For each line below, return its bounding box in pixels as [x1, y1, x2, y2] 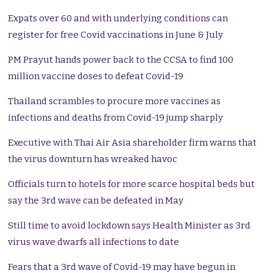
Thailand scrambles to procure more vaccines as [8, 96, 221, 107]
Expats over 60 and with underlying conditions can [8, 13, 229, 24]
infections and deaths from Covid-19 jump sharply [8, 112, 224, 124]
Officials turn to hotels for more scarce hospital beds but [8, 179, 255, 190]
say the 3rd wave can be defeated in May [8, 195, 184, 207]
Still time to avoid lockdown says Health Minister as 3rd [8, 220, 251, 232]
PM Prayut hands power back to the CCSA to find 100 [8, 54, 234, 66]
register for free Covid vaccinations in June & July [8, 29, 224, 41]
